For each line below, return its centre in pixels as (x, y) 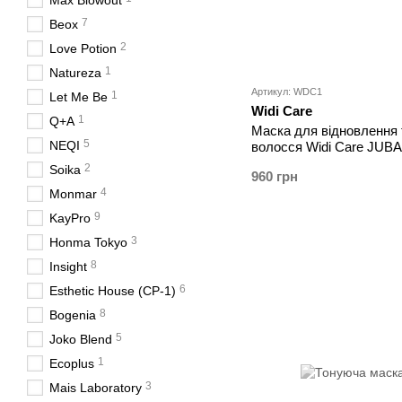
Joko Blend (81, 339)
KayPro (70, 218)
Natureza (75, 73)
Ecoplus (72, 363)
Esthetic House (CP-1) (113, 291)
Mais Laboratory (96, 388)
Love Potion (83, 48)
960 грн (275, 177)
